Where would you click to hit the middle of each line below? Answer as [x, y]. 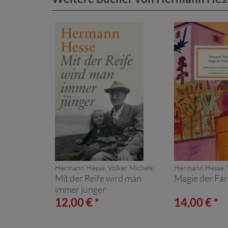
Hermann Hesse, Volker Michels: [105, 167]
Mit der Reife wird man [98, 178]
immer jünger [80, 189]
